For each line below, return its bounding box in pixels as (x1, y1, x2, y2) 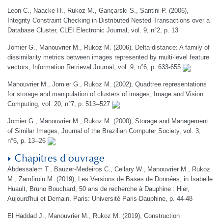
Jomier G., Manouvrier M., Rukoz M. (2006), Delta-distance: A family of (7, 44, 210, 51)
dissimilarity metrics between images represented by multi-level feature (7, 54, 209, 61)
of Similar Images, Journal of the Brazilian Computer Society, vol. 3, (7, 127, 201, 135)
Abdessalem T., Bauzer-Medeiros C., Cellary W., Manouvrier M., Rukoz (7, 165, 210, 173)
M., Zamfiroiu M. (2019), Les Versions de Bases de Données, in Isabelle (7, 175, 213, 183)
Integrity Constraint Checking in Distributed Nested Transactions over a (7, 17, 210, 24)
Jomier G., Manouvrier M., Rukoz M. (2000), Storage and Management (7, 117, 208, 125)
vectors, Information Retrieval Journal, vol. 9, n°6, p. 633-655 (7, 63, 183, 71)
